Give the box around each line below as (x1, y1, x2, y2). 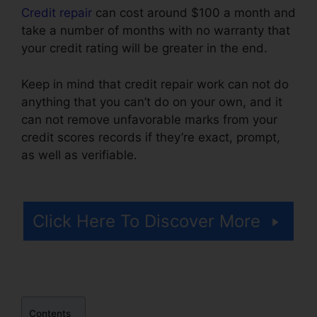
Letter (21, 165, 55, 180)
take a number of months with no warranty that (21, 23, 290, 38)
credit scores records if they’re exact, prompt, (21, 129, 280, 144)
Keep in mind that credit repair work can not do (21, 76, 289, 91)
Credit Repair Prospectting (141, 147, 290, 162)
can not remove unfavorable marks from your (21, 112, 277, 127)
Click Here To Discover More (33, 211, 260, 232)
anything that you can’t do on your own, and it (21, 94, 282, 109)
